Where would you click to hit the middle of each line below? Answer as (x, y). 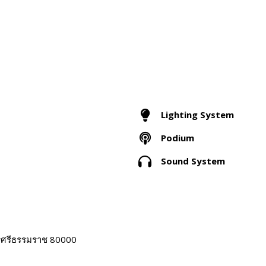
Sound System (193, 161)
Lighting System (197, 115)
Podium (178, 138)
